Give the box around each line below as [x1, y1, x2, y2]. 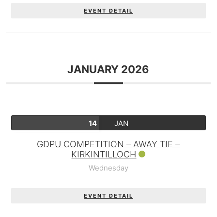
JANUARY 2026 [67, 63, 150, 76]
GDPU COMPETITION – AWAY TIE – [37, 139, 180, 149]
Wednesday [88, 163, 128, 172]
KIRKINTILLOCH [71, 149, 137, 159]
